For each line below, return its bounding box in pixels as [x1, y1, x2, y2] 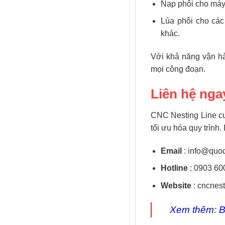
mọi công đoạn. [150, 65, 205, 74]
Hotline [161, 164, 188, 173]
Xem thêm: [169, 204, 219, 215]
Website [161, 181, 192, 190]
